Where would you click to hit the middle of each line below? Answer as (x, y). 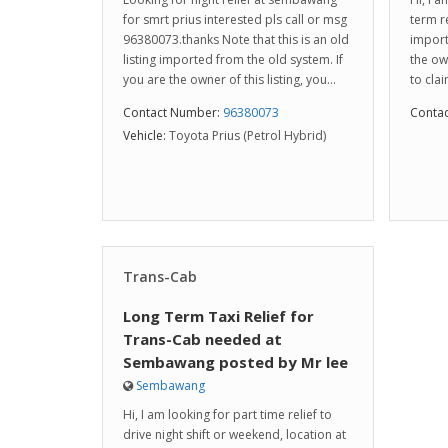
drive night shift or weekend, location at (234, 434)
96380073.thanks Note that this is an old (236, 39)
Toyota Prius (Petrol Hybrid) (247, 135)
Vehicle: (144, 135)
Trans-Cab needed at (202, 339)
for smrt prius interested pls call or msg (235, 19)
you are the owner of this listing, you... (229, 79)
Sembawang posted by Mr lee (235, 362)
